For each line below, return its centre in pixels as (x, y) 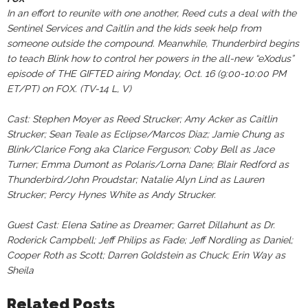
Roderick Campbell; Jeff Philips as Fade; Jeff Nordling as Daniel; (150, 240)
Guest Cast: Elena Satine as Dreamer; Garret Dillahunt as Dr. (141, 224)
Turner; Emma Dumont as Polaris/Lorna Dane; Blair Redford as (148, 164)
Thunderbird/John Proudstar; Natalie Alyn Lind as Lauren (135, 179)
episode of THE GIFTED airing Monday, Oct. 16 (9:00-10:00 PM (146, 73)
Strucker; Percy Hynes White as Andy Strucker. (111, 194)
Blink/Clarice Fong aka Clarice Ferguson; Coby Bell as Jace (141, 149)
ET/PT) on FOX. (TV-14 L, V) (69, 88)
